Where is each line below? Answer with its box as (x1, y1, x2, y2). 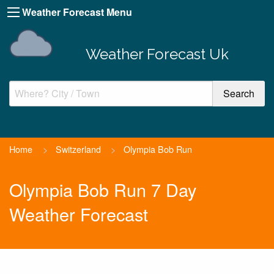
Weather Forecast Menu (22, 5, 132, 19)
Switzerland (55, 142, 101, 155)
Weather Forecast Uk (85, 45, 229, 63)
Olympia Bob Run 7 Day (9, 177, 196, 202)
